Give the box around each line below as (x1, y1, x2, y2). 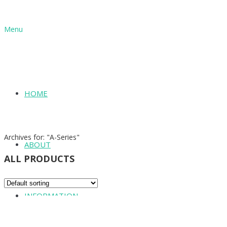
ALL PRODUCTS (4, 153, 74, 165)
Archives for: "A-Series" (4, 132, 80, 142)
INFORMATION (24, 191, 78, 201)
